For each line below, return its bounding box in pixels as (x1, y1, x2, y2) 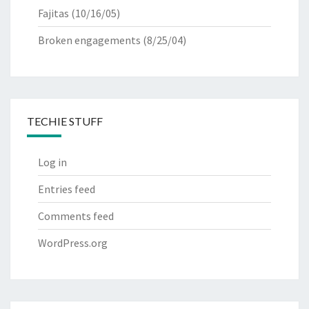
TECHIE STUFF (27, 114, 103, 128)
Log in (38, 155, 67, 170)
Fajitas (38, 6, 69, 21)
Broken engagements (38, 33, 141, 48)
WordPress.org (38, 236, 108, 250)
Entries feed (38, 182, 95, 197)
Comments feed (38, 209, 114, 223)
